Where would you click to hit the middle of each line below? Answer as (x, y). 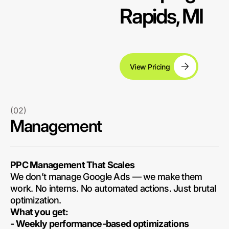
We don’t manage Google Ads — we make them (106, 177)
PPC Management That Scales (73, 165)
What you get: (39, 212)
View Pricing (150, 66)
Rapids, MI (161, 16)
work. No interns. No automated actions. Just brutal (113, 188)
